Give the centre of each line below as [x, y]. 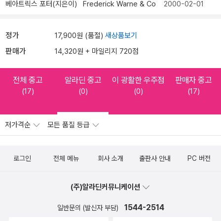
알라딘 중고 [83, 80]
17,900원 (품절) [80, 35]
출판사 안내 [155, 158]
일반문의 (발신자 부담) [89, 207]
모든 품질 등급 [70, 125]
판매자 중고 [193, 80]
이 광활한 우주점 [138, 80]
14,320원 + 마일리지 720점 [97, 51]
